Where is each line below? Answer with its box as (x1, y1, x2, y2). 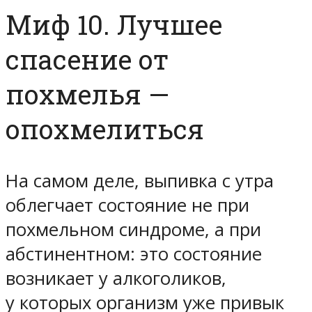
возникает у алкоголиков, (6, 266, 226, 291)
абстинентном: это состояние (6, 242, 262, 267)
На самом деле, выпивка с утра (6, 169, 274, 194)
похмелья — (6, 77, 169, 112)
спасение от (6, 42, 169, 77)
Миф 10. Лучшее (6, 7, 222, 42)
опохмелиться (6, 111, 204, 147)
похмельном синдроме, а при (6, 217, 261, 242)
